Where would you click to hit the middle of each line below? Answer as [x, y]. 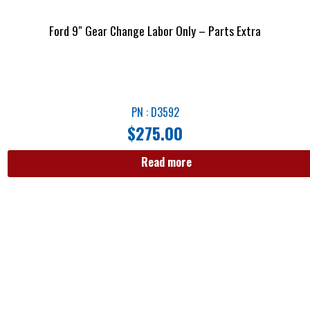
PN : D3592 [155, 112]
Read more [166, 162]
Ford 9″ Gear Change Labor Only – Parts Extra [155, 31]
